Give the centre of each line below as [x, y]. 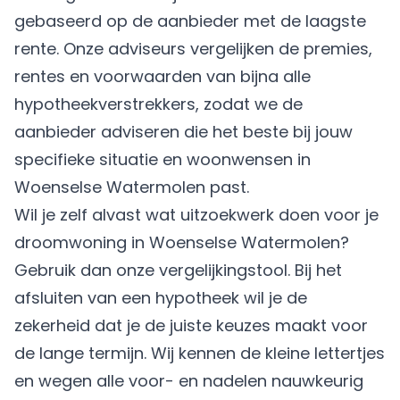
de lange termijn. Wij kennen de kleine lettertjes [200, 353]
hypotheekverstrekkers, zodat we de [158, 104]
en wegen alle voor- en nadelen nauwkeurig [189, 381]
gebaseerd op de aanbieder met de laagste [190, 21]
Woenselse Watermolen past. [132, 187]
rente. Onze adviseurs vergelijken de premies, [193, 49]
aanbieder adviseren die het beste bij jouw [183, 132]
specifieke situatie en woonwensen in [162, 159]
